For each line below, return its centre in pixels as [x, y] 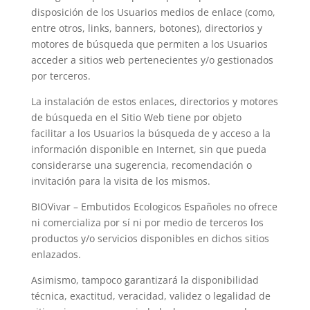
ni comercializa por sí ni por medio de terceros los [147, 222]
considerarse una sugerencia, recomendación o [141, 165]
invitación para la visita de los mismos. [120, 181]
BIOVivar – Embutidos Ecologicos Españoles [131, 207]
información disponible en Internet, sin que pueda [148, 149]
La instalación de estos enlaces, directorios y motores [154, 101]
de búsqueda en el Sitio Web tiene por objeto [136, 117]
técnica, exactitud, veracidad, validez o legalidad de [151, 296]
